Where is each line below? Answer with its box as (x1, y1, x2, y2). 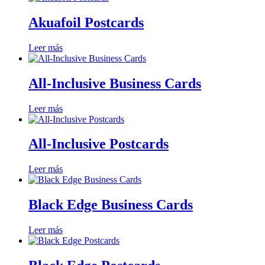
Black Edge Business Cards (28, 197, 193, 213)
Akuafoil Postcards (28, 14, 144, 30)
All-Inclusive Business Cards (28, 75, 201, 91)
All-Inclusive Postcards (28, 136, 169, 152)
